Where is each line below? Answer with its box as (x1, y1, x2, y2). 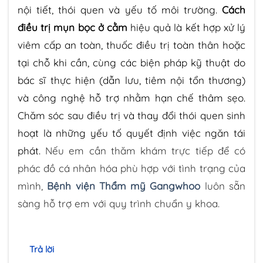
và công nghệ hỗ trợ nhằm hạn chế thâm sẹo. (18, 92, 245, 104)
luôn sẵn (200, 180, 246, 193)
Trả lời (29, 244, 54, 255)
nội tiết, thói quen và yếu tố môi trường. (18, 4, 222, 16)
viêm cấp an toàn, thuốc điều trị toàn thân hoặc (18, 39, 245, 52)
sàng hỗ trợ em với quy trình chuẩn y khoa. (18, 197, 220, 210)
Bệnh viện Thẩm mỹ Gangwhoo (47, 180, 201, 193)
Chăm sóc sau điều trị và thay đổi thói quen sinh (18, 109, 245, 122)
